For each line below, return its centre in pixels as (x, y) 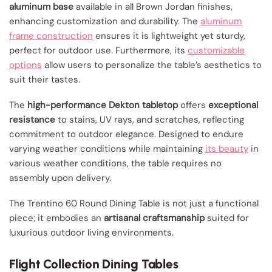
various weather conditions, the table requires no (115, 164)
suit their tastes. (45, 80)
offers (193, 105)
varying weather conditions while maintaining (107, 149)
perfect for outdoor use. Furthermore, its (98, 51)
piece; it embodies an (56, 218)
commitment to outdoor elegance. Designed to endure (126, 134)
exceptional (233, 105)
